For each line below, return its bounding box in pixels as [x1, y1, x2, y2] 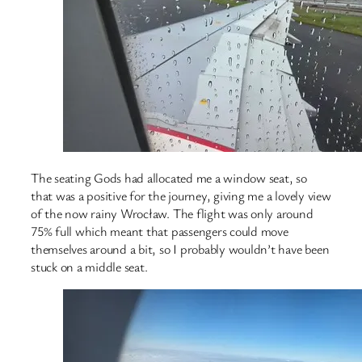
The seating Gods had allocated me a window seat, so [31, 169, 307, 187]
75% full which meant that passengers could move [31, 222, 288, 241]
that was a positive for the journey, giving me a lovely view [31, 187, 331, 205]
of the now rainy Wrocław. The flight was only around [31, 204, 314, 223]
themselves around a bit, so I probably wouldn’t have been [31, 240, 330, 259]
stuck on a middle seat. [31, 258, 148, 276]
